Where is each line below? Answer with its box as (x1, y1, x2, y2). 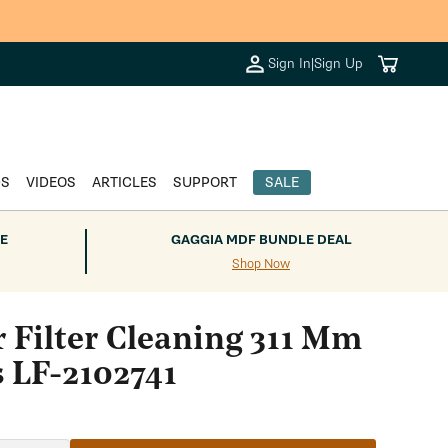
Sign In (268, 55, 312, 72)
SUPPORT (172, 174, 237, 191)
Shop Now (232, 256, 290, 272)
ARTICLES (91, 174, 157, 191)
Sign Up (314, 55, 364, 72)
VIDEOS (25, 174, 76, 191)
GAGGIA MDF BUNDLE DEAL (170, 232, 352, 248)
